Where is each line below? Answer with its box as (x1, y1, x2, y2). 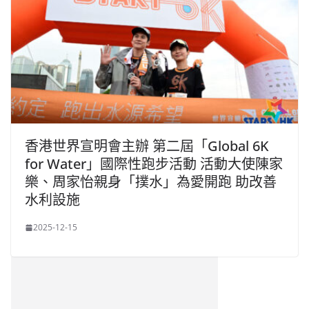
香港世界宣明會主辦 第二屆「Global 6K (25, 137, 269, 156)
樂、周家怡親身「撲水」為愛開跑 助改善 (25, 172, 277, 192)
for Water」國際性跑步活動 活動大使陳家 (25, 154, 283, 174)
